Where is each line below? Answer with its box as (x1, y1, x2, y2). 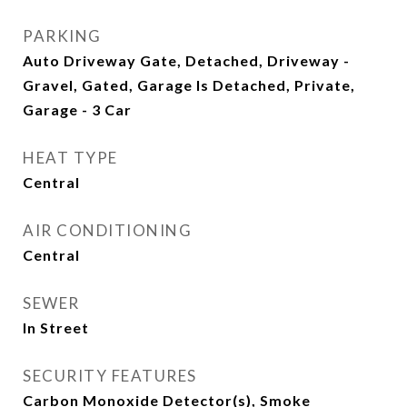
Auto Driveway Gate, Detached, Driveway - (23, 52, 350, 69)
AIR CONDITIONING (23, 221, 192, 240)
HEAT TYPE (23, 148, 118, 167)
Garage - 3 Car (23, 101, 132, 118)
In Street (23, 319, 89, 336)
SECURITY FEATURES (23, 366, 197, 385)
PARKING (23, 26, 102, 45)
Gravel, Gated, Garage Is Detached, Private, (23, 76, 355, 94)
